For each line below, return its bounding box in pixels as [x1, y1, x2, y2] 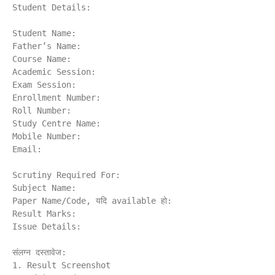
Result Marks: [12, 209, 76, 219]
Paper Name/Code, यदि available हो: [12, 196, 172, 206]
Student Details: [12, 2, 91, 13]
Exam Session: [12, 80, 76, 90]
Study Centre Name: [12, 118, 101, 129]
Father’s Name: [12, 41, 81, 52]
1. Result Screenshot [12, 260, 110, 271]
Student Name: [12, 28, 76, 39]
